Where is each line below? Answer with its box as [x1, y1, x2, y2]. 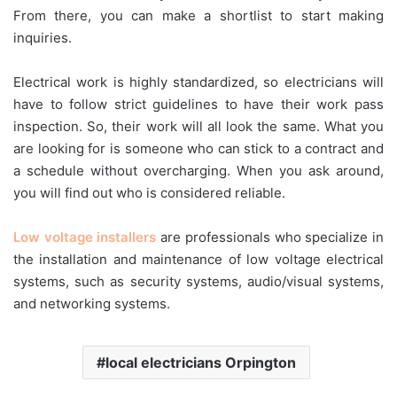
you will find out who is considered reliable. [13, 184, 285, 202]
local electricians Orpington [105, 354, 296, 372]
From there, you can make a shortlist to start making [13, 7, 384, 25]
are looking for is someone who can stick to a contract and [13, 140, 384, 158]
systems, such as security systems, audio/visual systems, [13, 273, 384, 291]
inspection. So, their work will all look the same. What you [13, 118, 384, 136]
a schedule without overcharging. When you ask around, [13, 162, 384, 180]
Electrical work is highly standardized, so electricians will [13, 74, 384, 91]
